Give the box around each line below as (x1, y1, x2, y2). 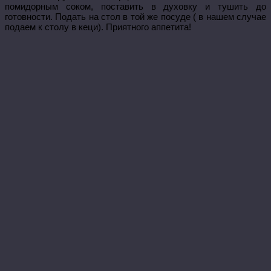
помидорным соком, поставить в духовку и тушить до (5, 1, 266, 12)
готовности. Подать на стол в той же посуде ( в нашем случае (5, 11, 266, 22)
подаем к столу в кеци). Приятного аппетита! (5, 22, 191, 33)
